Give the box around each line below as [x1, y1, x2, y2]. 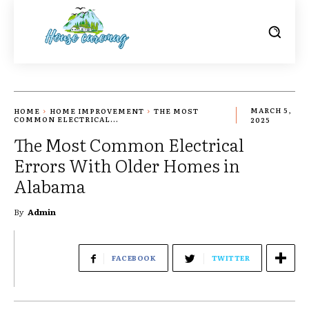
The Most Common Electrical [14, 132, 244, 158]
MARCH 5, [250, 105, 292, 116]
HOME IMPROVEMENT [50, 105, 144, 116]
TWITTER [211, 252, 250, 263]
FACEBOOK [112, 252, 156, 263]
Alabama [14, 173, 86, 199]
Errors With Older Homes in [14, 152, 240, 179]
